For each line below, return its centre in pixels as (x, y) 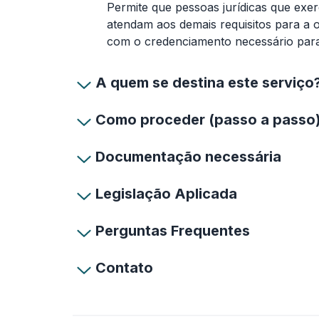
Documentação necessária (188, 157)
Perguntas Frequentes (173, 231)
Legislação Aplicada (166, 194)
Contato (124, 268)
